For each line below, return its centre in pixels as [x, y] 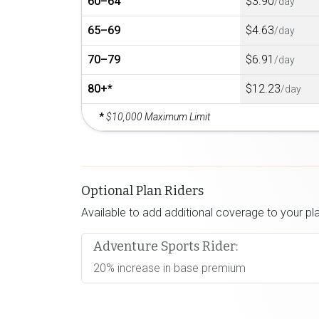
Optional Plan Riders [142, 191]
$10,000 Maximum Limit [158, 117]
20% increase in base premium [169, 268]
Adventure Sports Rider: [166, 247]
